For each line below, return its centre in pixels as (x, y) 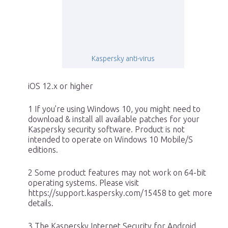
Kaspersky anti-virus (123, 59)
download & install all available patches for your (114, 119)
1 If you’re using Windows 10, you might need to (114, 109)
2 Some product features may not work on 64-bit (117, 173)
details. (41, 203)
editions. (43, 150)
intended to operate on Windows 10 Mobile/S (110, 140)
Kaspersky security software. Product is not (106, 130)
